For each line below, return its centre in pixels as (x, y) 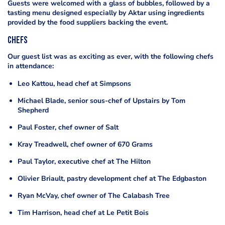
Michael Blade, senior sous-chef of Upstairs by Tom (101, 101)
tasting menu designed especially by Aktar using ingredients (106, 13)
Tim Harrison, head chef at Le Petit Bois (83, 213)
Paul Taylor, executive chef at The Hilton (84, 162)
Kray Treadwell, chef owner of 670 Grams (85, 145)
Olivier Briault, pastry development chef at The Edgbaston (112, 179)
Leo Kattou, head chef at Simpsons (74, 84)
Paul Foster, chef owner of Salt (68, 128)
